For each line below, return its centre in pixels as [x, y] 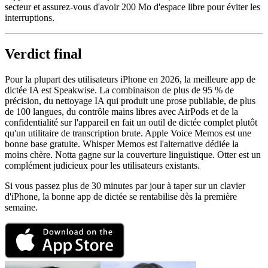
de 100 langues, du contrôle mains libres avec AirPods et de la [121, 112]
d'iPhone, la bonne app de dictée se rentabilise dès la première [121, 197]
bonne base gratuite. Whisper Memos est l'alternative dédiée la [122, 144]
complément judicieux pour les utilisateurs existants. [102, 166]
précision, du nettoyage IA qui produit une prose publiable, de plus [130, 101]
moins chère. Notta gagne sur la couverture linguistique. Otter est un [133, 155]
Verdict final [43, 54]
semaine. [21, 208]
